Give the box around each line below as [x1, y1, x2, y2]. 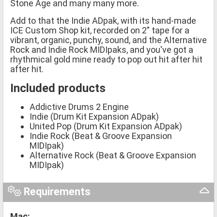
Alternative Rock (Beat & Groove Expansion [30, 150, 196, 160]
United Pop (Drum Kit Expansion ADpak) [30, 121, 182, 131]
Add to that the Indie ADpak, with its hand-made [10, 15, 196, 26]
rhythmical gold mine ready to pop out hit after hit [10, 54, 202, 64]
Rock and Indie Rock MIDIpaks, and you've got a [10, 44, 193, 55]
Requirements [21, 185, 91, 198]
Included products [10, 81, 106, 95]
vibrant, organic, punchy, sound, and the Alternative [10, 34, 207, 45]
